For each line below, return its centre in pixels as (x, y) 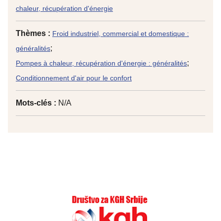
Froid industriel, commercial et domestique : (121, 34)
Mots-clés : (37, 103)
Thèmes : (34, 33)
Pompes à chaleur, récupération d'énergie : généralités (101, 63)
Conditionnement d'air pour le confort (74, 78)
